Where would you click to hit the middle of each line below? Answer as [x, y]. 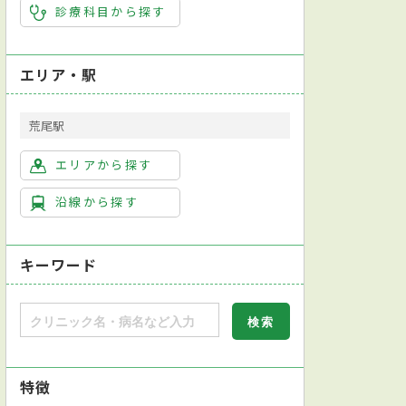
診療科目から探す [111, 11]
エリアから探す [104, 164]
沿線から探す [97, 201]
